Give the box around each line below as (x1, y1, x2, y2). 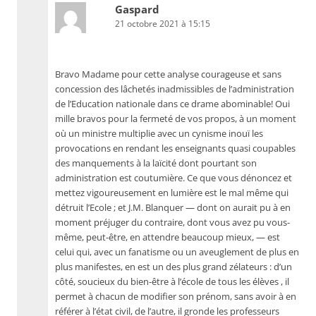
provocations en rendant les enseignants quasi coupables (55, 142, 296, 154)
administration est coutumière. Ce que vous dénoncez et (55, 172, 292, 184)
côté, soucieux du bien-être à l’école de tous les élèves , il (55, 276, 289, 288)
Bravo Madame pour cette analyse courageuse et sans (55, 68, 281, 80)
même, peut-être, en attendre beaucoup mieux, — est (55, 231, 280, 243)
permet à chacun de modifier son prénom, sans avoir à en (55, 291, 296, 303)
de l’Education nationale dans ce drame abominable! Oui (55, 98, 290, 110)
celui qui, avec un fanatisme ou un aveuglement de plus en (55, 246, 299, 258)
